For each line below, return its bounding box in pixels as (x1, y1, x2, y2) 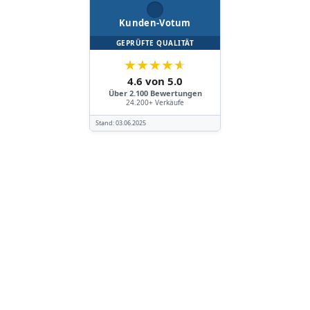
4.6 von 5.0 (127, 73, 183, 88)
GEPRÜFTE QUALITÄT (116, 37, 194, 48)
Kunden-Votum (119, 16, 191, 29)
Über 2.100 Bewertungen (108, 87, 202, 98)
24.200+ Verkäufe (126, 97, 184, 107)
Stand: (95, 118, 116, 127)
